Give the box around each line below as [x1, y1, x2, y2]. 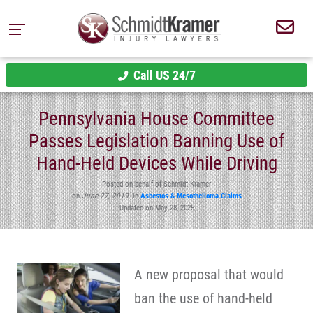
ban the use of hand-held [133, 290, 272, 307]
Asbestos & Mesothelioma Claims [140, 190, 242, 201]
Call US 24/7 [133, 67, 196, 82]
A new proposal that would [133, 266, 284, 283]
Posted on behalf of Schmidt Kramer [102, 178, 211, 189]
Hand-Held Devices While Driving [36, 152, 277, 175]
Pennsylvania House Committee [38, 108, 275, 131]
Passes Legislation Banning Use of [28, 130, 285, 153]
